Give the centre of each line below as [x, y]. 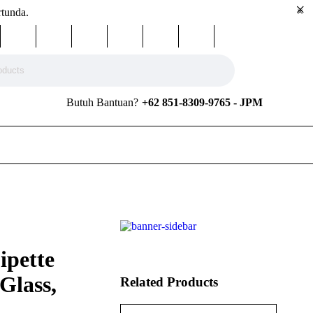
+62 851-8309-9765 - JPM [202, 102]
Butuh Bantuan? [102, 102]
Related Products [169, 282]
